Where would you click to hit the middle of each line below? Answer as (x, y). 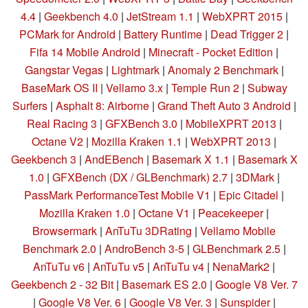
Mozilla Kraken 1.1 (137, 142)
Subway (267, 88)
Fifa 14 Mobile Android (85, 52)
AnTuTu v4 (178, 267)
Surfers (30, 106)
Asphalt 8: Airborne (102, 106)
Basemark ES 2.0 (164, 285)
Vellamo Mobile (238, 231)
